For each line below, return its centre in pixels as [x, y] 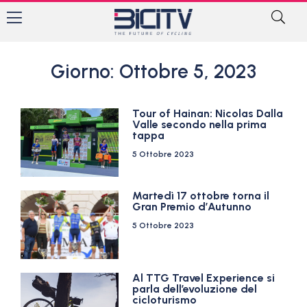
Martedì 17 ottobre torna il [201, 196]
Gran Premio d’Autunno [192, 207]
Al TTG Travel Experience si [204, 278]
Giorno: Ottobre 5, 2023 [153, 71]
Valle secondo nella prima [200, 124]
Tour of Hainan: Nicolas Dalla [208, 113]
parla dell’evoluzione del [195, 289]
